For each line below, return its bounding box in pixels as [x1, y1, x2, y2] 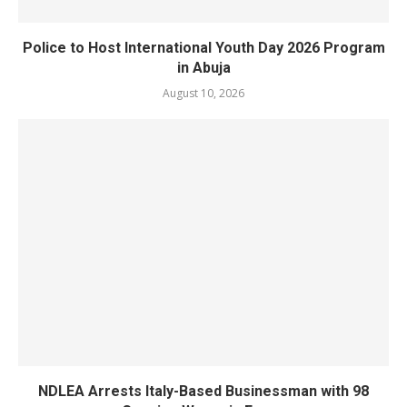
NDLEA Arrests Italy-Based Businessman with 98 [38, 382, 369, 400]
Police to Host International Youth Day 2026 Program [22, 39, 385, 56]
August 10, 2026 [163, 85, 244, 101]
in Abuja [176, 59, 231, 76]
